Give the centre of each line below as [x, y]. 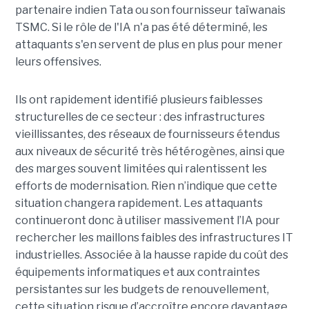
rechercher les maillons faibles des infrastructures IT [154, 237]
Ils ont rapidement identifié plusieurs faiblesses [139, 99]
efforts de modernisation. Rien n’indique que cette [146, 186]
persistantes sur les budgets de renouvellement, [142, 289]
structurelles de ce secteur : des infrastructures [140, 117]
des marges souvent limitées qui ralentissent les [141, 168]
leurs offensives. [58, 61]
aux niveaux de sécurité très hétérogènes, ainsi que [150, 151]
